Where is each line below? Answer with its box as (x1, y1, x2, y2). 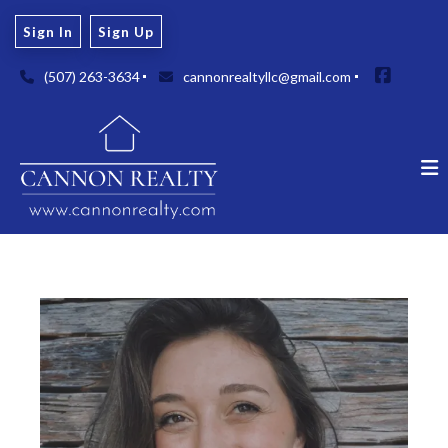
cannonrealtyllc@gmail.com (183, 67, 352, 85)
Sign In (22, 22, 73, 40)
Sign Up (98, 22, 155, 40)
